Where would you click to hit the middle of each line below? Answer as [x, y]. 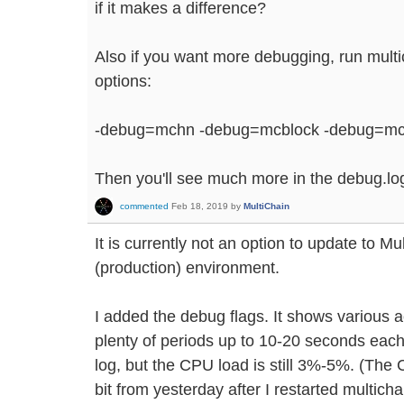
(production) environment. [187, 268]
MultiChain [266, 207]
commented [144, 207]
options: [123, 81]
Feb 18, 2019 [200, 207]
